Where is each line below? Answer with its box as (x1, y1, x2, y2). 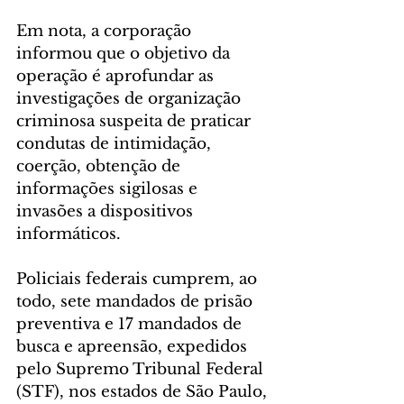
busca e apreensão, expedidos (16, 337, 252, 357)
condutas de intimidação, (16, 134, 216, 154)
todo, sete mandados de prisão (16, 292, 257, 312)
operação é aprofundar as (16, 67, 218, 87)
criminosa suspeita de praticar (16, 112, 255, 132)
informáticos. (16, 225, 121, 244)
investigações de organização (16, 89, 245, 109)
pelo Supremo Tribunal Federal (16, 360, 268, 380)
